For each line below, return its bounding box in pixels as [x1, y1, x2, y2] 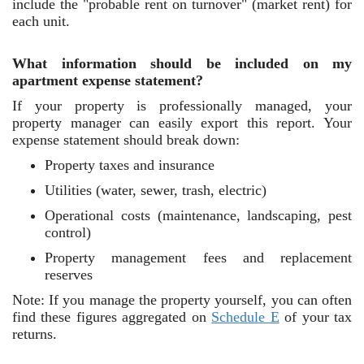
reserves [45, 266, 93, 283]
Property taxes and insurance [45, 157, 214, 173]
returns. [12, 326, 57, 342]
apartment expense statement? [12, 72, 203, 89]
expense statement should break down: [12, 132, 240, 148]
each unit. [12, 13, 70, 29]
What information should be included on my [12, 55, 352, 71]
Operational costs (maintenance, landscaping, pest [45, 207, 352, 223]
